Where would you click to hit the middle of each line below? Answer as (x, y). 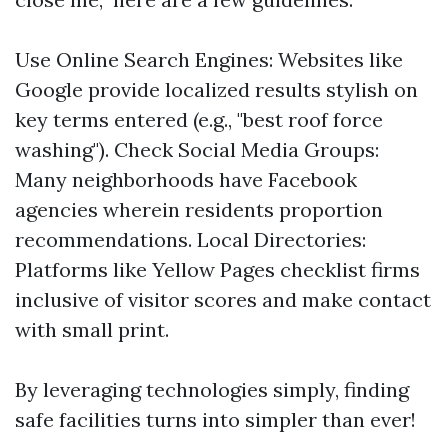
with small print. (92, 329)
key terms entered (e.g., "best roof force (199, 119)
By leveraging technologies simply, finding (212, 389)
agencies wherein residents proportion (199, 209)
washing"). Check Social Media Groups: (197, 149)
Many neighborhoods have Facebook (186, 179)
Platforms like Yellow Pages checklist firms (217, 269)
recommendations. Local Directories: (190, 239)
